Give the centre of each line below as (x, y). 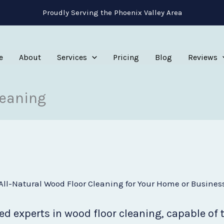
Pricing (126, 57)
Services (72, 57)
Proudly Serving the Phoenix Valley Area (112, 12)
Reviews (202, 57)
